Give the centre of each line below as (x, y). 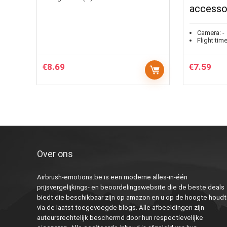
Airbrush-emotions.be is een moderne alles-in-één (112, 177)
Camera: (209, 33)
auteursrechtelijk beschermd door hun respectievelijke (120, 218)
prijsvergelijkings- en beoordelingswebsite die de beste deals (130, 187)
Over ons (55, 154)
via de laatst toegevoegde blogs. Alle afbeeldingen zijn (120, 207)
